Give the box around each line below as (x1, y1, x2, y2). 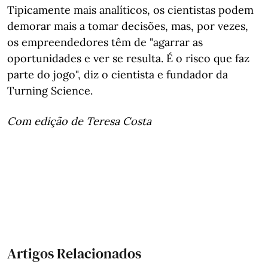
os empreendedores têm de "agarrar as (7, 35, 203, 49)
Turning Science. (7, 84, 93, 98)
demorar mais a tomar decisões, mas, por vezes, (7, 19, 248, 33)
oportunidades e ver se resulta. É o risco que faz (7, 51, 249, 65)
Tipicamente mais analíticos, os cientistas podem (7, 3, 254, 17)
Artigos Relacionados (7, 243, 141, 263)
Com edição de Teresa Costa (7, 114, 151, 128)
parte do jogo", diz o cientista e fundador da (7, 68, 228, 81)
